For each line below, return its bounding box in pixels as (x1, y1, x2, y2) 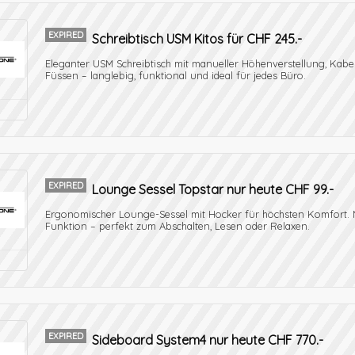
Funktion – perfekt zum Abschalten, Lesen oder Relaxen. (45, 219, 310, 232)
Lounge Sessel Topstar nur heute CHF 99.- (92, 181, 334, 197)
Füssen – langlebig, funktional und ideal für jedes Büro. (45, 69, 306, 82)
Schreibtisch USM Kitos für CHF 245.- (92, 31, 302, 47)
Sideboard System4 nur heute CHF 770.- (92, 332, 323, 348)
